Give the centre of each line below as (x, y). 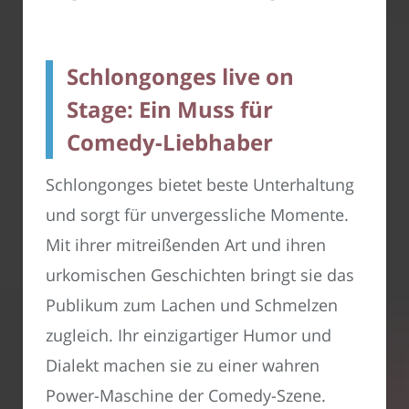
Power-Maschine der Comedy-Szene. (186, 396)
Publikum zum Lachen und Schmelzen (192, 305)
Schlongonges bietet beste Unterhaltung (200, 185)
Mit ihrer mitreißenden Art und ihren (186, 245)
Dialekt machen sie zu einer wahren (183, 366)
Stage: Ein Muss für (170, 110)
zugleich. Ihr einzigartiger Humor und (189, 336)
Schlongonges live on (180, 77)
